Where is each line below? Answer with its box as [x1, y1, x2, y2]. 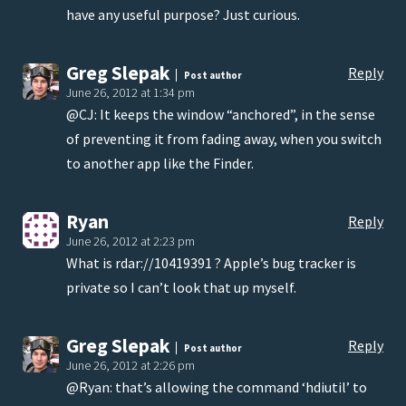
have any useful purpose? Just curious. [66, 5, 300, 24]
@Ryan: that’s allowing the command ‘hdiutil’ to [66, 378, 367, 397]
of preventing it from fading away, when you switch [66, 130, 382, 149]
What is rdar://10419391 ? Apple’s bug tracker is [66, 254, 356, 273]
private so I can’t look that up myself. [66, 278, 296, 297]
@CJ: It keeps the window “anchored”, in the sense [66, 105, 375, 124]
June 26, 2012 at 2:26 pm [66, 357, 195, 374]
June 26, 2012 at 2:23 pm [66, 233, 195, 250]
